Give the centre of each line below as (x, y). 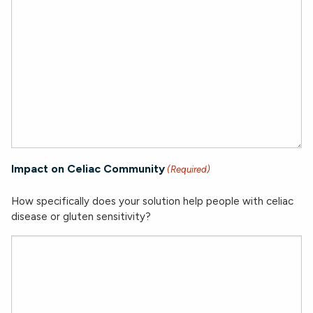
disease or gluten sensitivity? (81, 217)
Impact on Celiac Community (88, 169)
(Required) (189, 169)
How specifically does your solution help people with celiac (152, 201)
